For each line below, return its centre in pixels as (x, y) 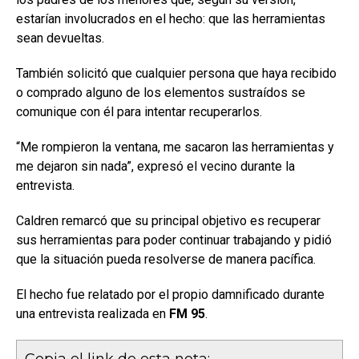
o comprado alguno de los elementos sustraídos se (161, 93)
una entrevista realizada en (93, 314)
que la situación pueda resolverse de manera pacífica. (166, 260)
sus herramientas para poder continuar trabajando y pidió (174, 240)
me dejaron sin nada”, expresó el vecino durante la (155, 167)
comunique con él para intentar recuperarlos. (139, 112)
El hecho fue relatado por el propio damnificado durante (170, 295)
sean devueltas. (60, 38)
